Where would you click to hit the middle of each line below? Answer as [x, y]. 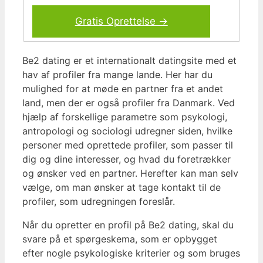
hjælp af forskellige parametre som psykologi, [125, 117]
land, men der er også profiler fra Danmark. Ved [129, 102]
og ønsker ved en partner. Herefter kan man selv [130, 173]
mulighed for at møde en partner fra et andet [123, 88]
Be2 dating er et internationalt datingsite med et [129, 60]
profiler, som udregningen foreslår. [99, 201]
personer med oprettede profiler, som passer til [128, 145]
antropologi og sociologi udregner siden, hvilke [127, 131]
